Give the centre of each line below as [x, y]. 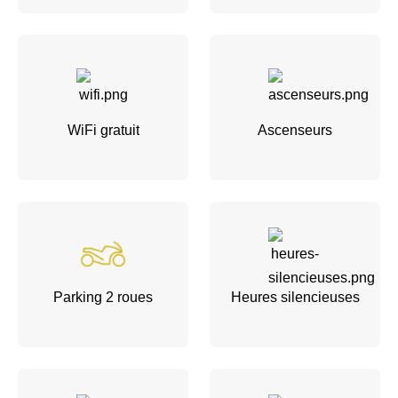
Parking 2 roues [103, 297]
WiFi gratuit [103, 130]
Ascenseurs [295, 130]
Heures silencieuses [295, 297]
